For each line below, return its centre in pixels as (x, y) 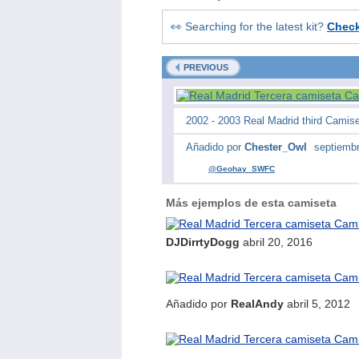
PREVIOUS (206, 67)
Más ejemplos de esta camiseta (251, 203)
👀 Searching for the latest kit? (249, 26)
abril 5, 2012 (317, 304)
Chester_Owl (277, 147)
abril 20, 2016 (276, 242)
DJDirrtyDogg (203, 242)
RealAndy (257, 304)
